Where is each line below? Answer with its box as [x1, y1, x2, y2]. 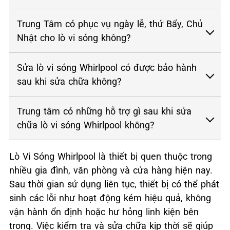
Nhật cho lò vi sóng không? [17, 32, 131, 44]
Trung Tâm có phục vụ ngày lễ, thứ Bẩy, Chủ [17, 18, 203, 30]
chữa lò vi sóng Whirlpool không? [17, 120, 155, 131]
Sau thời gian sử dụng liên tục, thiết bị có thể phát [9, 179, 219, 190]
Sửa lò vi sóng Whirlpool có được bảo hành [17, 62, 197, 73]
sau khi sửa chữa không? [17, 76, 122, 87]
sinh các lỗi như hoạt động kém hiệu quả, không [9, 193, 211, 204]
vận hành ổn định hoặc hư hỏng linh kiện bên [9, 206, 199, 218]
